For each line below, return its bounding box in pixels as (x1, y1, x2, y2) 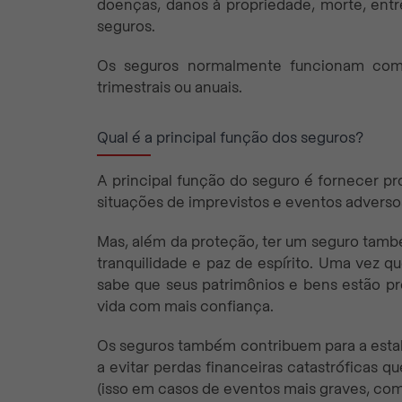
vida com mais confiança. (97, 297, 274, 315)
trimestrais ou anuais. (97, 78, 242, 96)
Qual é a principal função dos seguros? (97, 128, 367, 146)
